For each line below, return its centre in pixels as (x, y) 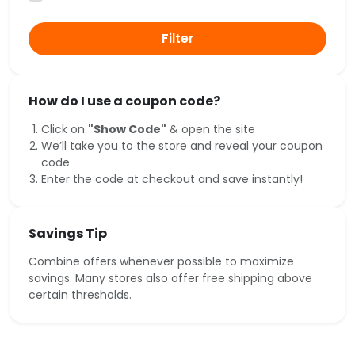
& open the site (211, 129)
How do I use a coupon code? (124, 101)
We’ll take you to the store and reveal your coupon (182, 145)
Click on (65, 129)
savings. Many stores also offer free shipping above (170, 278)
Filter (177, 38)
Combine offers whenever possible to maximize (161, 261)
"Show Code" (127, 129)
